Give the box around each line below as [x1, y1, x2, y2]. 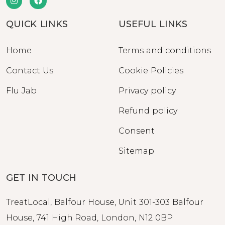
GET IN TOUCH [6, 172, 77, 184]
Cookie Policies [119, 66, 183, 76]
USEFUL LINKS [119, 19, 187, 30]
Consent [119, 126, 155, 136]
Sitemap [119, 146, 154, 156]
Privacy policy [119, 86, 176, 96]
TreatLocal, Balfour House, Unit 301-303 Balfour [6, 197, 203, 207]
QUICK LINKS [6, 19, 68, 30]
